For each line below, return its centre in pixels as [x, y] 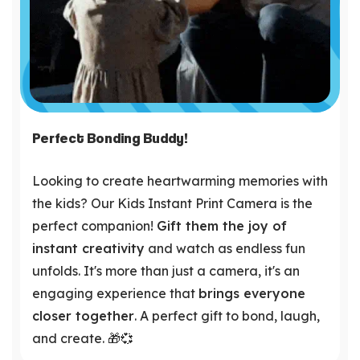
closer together [83, 315]
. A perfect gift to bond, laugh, [227, 315]
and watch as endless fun [225, 248]
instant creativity [88, 248]
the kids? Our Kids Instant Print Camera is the [172, 203]
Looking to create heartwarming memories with [180, 180]
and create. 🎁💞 [83, 338]
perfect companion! [94, 225]
